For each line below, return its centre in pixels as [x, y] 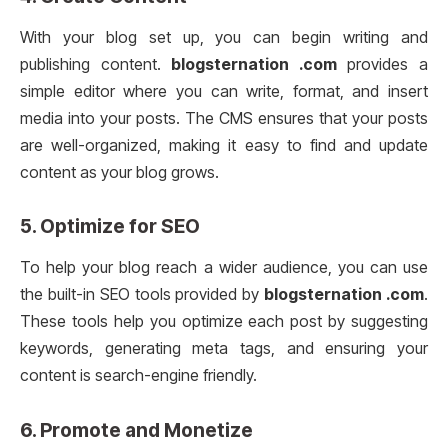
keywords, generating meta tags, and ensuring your [224, 349]
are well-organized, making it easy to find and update [224, 145]
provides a [382, 64]
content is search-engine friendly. [138, 376]
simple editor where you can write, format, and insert [224, 91]
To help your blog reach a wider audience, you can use [224, 268]
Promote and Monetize [146, 429]
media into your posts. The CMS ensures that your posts [224, 118]
